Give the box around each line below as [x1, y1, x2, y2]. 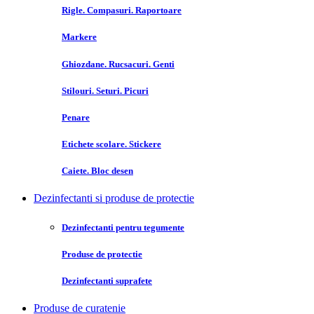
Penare [62, 111, 90, 123]
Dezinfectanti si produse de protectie [34, 192, 194, 205]
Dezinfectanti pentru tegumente [62, 221, 184, 233]
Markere [62, 32, 97, 43]
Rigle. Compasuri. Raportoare [62, 5, 182, 16]
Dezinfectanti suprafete [62, 275, 152, 286]
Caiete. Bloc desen [62, 165, 133, 177]
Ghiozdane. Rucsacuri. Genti [62, 58, 175, 69]
